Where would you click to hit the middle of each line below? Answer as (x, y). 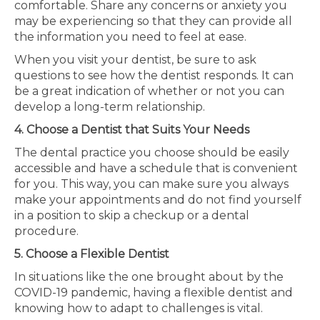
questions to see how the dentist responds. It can (154, 75)
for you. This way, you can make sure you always (151, 184)
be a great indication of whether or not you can (149, 91)
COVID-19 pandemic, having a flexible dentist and (154, 292)
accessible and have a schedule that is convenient (156, 168)
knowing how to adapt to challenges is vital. (139, 308)
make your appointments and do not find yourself (158, 200)
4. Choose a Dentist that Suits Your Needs (133, 130)
